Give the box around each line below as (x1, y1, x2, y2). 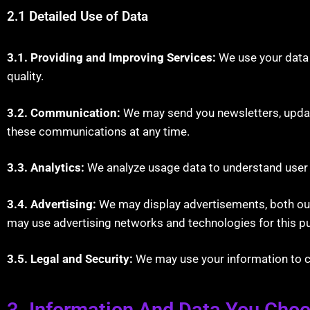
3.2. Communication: (7, 105, 120, 120)
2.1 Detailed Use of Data (7, 8, 148, 24)
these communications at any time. (7, 124, 190, 138)
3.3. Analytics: (7, 161, 84, 174)
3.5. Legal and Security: (7, 252, 133, 266)
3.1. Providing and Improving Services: (7, 51, 216, 64)
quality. (7, 69, 44, 83)
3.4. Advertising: (7, 197, 96, 211)
